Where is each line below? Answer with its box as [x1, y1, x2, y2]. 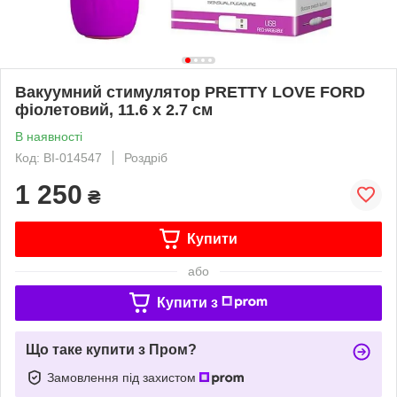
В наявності [15, 128, 82, 144]
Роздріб [124, 150, 167, 165]
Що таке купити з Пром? [26, 341, 197, 357]
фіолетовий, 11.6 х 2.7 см [15, 100, 213, 119]
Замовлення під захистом [47, 370, 199, 385]
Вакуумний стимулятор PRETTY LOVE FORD [15, 82, 365, 101]
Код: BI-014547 [15, 150, 102, 165]
